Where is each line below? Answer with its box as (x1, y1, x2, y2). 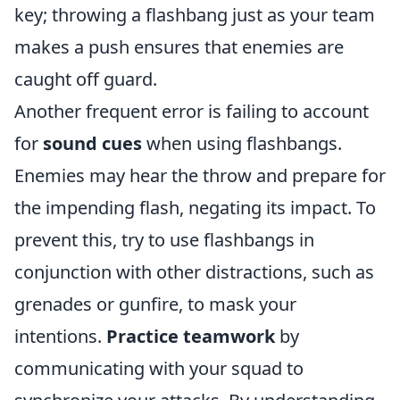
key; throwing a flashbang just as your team (14, 2, 375, 27)
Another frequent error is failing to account (14, 98, 369, 123)
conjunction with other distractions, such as (14, 259, 374, 284)
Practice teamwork (106, 323, 275, 348)
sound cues (43, 130, 142, 155)
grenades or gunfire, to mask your (14, 291, 296, 316)
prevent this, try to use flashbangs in (14, 227, 314, 252)
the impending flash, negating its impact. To (14, 195, 376, 220)
